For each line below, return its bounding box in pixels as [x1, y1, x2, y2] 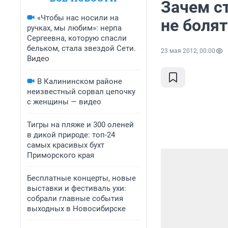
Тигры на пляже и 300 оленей [27, 120, 134, 129]
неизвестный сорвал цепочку [27, 87, 135, 96]
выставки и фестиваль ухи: [27, 184, 126, 193]
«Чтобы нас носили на [37, 13, 119, 22]
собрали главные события [27, 194, 123, 203]
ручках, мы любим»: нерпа [27, 23, 122, 33]
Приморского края [27, 151, 94, 160]
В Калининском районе [37, 77, 122, 86]
